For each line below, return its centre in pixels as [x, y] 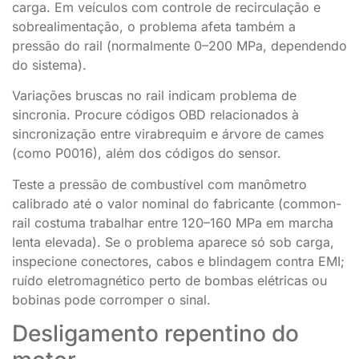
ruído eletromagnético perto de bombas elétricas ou [169, 280]
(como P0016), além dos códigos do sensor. [147, 153]
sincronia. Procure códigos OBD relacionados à [155, 115]
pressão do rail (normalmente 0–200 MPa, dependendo [179, 45]
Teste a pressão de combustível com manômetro [159, 184]
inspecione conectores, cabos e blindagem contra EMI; [178, 261]
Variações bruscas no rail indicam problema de [154, 96]
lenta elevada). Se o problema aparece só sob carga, [173, 242]
